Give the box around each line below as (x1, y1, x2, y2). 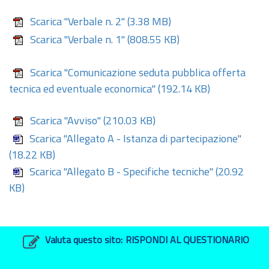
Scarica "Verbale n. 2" (30, 16, 125, 28)
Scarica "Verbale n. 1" (30, 34, 125, 46)
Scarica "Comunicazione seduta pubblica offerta (30, 67, 246, 79)
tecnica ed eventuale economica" (9, 84, 156, 95)
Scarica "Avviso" (30, 115, 101, 127)
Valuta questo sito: (45, 236, 122, 246)
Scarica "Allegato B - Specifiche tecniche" (29, 166, 213, 178)
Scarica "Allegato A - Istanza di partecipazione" (29, 133, 241, 145)
